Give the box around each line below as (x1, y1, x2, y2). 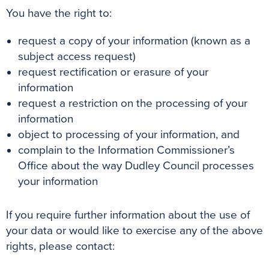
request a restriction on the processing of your (18, 97, 247, 110)
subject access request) (18, 50, 136, 64)
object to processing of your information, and (18, 128, 240, 142)
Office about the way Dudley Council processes (18, 159, 254, 173)
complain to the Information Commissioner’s (18, 144, 235, 157)
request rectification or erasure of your (18, 65, 208, 79)
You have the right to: (6, 7, 112, 20)
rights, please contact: (6, 240, 115, 253)
